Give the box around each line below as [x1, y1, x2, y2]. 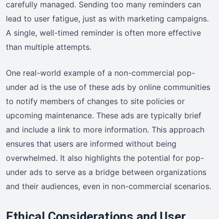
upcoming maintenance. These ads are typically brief [6, 110, 201, 120]
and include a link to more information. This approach [6, 124, 204, 134]
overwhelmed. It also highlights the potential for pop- [6, 153, 204, 163]
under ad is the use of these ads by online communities [6, 82, 210, 92]
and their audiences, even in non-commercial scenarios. [6, 181, 211, 191]
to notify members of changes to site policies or [6, 96, 185, 106]
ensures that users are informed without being [6, 138, 176, 149]
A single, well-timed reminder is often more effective [6, 27, 201, 38]
